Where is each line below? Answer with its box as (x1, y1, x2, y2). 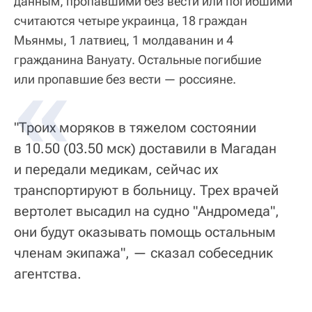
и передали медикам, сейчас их (14, 161, 218, 178)
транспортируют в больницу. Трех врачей (14, 182, 279, 199)
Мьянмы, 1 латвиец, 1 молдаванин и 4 (14, 33, 233, 48)
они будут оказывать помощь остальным (14, 224, 276, 241)
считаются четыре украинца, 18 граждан (14, 13, 247, 29)
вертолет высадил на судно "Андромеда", (14, 203, 279, 220)
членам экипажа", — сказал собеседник (14, 244, 273, 262)
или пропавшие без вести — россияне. (14, 72, 236, 87)
